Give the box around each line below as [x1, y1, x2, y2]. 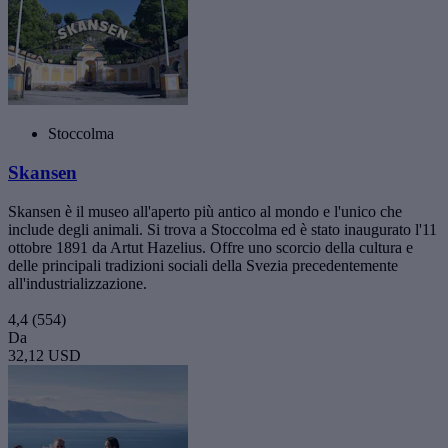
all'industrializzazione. [8, 274, 147, 292]
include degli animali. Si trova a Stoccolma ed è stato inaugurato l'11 [8, 220, 437, 238]
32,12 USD [8, 346, 81, 364]
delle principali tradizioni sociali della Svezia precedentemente [8, 256, 398, 274]
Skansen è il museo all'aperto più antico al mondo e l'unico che [8, 202, 402, 220]
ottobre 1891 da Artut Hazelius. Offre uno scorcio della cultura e [8, 238, 413, 256]
